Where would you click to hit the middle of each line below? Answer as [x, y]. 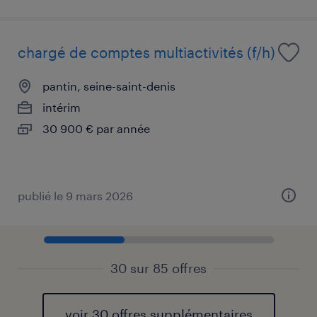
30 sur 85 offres [158, 268]
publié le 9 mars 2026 [75, 195]
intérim [62, 107]
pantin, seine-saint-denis [109, 86]
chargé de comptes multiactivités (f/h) [146, 52]
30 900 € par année [96, 128]
